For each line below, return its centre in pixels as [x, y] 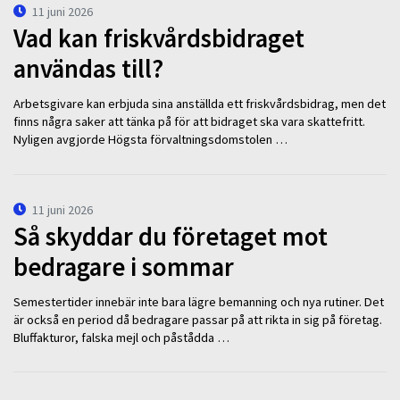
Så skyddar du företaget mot [171, 237]
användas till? [88, 69]
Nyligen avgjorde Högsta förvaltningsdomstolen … [150, 139]
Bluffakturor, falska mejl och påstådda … [121, 337]
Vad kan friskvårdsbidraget [159, 39]
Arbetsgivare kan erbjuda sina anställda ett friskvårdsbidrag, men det [200, 103]
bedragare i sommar [124, 267]
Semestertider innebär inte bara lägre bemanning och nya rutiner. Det [199, 301]
